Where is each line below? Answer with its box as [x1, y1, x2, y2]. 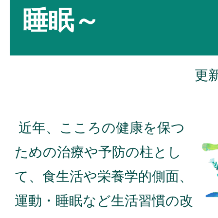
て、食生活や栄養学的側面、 [15, 168, 193, 184]
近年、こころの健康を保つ [15, 119, 185, 136]
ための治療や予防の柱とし [15, 144, 182, 160]
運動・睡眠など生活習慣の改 [15, 192, 193, 209]
